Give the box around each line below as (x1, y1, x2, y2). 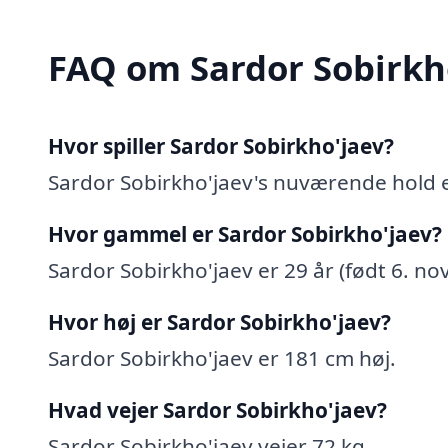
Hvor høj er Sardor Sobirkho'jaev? (48, 307, 391, 336)
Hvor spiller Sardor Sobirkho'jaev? (48, 131, 394, 160)
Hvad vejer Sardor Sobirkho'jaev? (48, 395, 387, 424)
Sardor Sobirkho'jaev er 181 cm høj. (48, 343, 396, 372)
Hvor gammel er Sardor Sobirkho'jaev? (48, 219, 442, 248)
